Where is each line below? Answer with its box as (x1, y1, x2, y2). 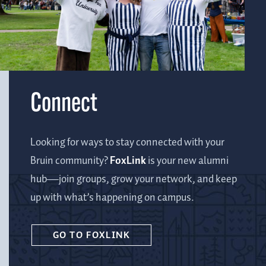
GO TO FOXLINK (52, 228, 131, 243)
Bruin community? (30, 152, 110, 169)
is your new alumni (146, 152, 229, 169)
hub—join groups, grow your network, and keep (30, 170, 237, 188)
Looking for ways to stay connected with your (30, 134, 224, 151)
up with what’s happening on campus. (30, 189, 194, 206)
